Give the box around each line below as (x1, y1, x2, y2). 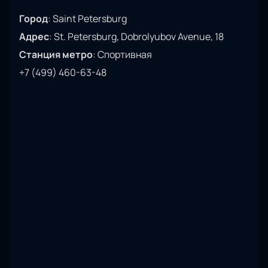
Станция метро (19, 48, 93, 62)
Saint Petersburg (53, 12, 127, 26)
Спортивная (98, 48, 152, 62)
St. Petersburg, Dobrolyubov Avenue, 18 (54, 30, 224, 44)
